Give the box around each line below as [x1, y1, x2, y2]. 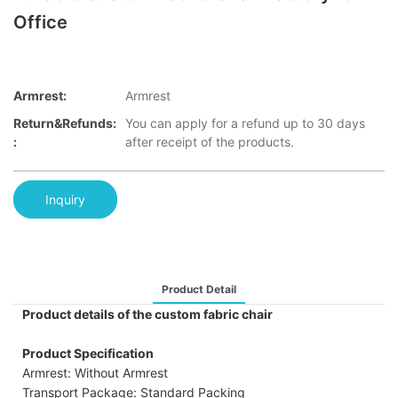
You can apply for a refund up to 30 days [125, 115, 365, 131]
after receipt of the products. [125, 134, 294, 150]
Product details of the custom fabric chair [22, 306, 273, 322]
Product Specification [22, 345, 154, 361]
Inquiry [45, 191, 85, 207]
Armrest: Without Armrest [22, 364, 168, 380]
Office [13, 12, 68, 33]
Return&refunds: [13, 115, 116, 131]
